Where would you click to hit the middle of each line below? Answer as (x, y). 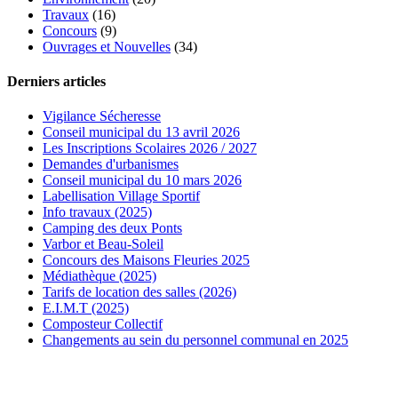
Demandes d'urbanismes (111, 164)
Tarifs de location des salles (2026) (139, 292)
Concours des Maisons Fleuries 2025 (146, 260)
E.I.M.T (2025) (86, 308)
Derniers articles (56, 82)
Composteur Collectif (103, 324)
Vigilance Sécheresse (102, 116)
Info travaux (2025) (97, 212)
